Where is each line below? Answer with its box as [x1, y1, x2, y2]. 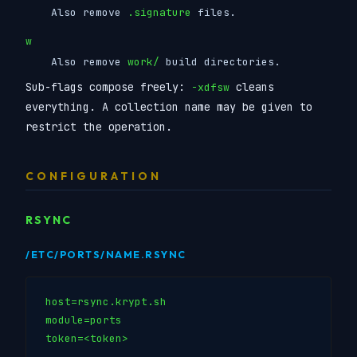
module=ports [45, 313, 122, 328]
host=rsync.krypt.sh [45, 295, 167, 309]
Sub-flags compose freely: [25, 79, 191, 94]
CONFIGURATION [25, 168, 162, 183]
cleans [229, 79, 274, 94]
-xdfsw [191, 80, 229, 94]
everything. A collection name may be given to [25, 99, 312, 114]
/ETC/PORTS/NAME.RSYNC [25, 249, 186, 261]
